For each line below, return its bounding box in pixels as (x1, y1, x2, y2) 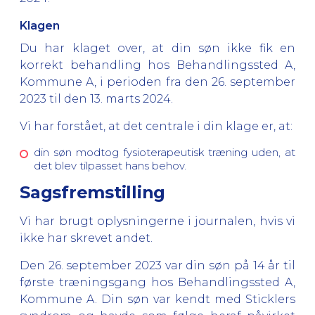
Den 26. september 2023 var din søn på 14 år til (20, 258, 295, 272)
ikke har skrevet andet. (20, 231, 153, 245)
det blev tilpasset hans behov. (34, 158, 186, 172)
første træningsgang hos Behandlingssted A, (20, 275, 295, 289)
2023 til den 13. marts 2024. (20, 91, 173, 105)
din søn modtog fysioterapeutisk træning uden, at (34, 145, 295, 159)
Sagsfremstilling (20, 181, 166, 202)
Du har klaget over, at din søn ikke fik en (20, 41, 295, 55)
